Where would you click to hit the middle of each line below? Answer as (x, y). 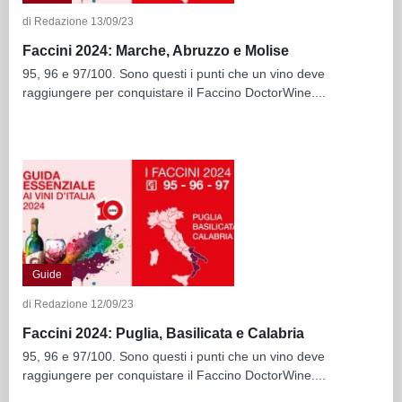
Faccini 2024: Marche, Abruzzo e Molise (156, 50)
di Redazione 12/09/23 (78, 305)
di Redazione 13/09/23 (78, 22)
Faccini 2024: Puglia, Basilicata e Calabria (163, 333)
